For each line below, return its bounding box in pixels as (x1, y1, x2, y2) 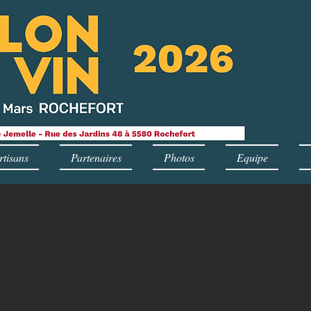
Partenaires (70, 150, 121, 165)
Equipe (236, 150, 268, 165)
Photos (163, 150, 194, 165)
